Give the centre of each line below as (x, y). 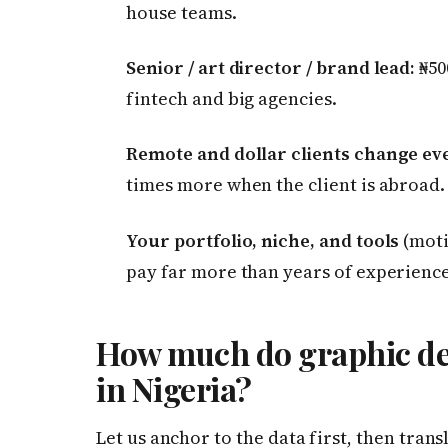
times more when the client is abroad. (286, 185)
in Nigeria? (174, 389)
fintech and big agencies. (231, 99)
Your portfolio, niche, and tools (263, 240)
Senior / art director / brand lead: (271, 68)
